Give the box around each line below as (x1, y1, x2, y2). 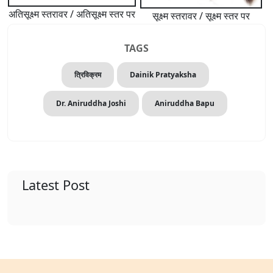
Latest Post (22, 175, 90, 194)
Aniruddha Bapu (154, 97, 214, 108)
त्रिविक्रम (74, 69, 101, 80)
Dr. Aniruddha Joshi (55, 97, 126, 108)
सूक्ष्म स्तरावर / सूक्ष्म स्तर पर (152, 9, 250, 23)
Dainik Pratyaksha (129, 69, 196, 80)
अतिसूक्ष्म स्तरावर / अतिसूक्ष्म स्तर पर (9, 7, 135, 21)
